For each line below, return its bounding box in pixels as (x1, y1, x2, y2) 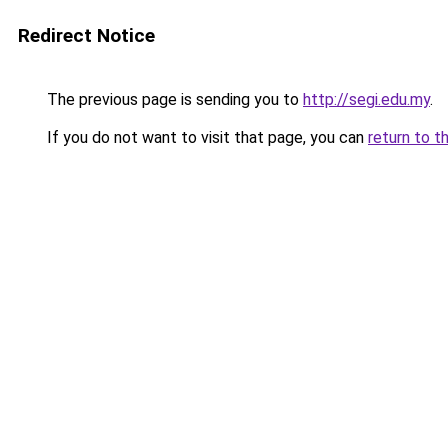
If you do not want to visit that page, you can (43, 128, 368, 147)
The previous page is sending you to (43, 90, 303, 109)
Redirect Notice (18, 24, 155, 47)
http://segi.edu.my (303, 90, 430, 109)
